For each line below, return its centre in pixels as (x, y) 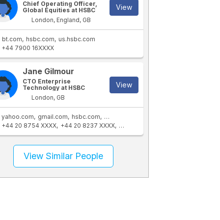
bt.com (12, 39)
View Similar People (64, 156)
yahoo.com (18, 117)
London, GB (48, 97)
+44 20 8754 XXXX (29, 125)
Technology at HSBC (54, 88)
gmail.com (53, 117)
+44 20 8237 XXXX (87, 125)
